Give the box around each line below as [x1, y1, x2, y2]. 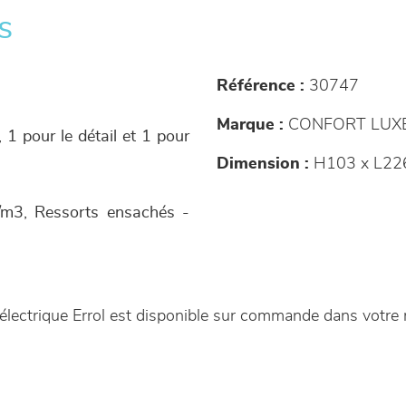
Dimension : [217, 155, 309, 172]
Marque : [217, 116, 284, 133]
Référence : [217, 77, 304, 94]
